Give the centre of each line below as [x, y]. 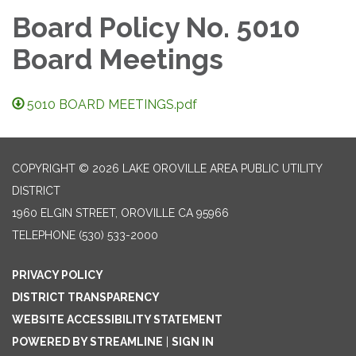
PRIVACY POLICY [58, 275]
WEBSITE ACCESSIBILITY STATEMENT [117, 319]
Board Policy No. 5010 [156, 27]
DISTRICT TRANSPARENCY [86, 297]
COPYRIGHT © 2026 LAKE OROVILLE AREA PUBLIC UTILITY [167, 168]
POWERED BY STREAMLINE [87, 341]
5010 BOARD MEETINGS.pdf [112, 104]
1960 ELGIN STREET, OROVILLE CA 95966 [120, 213]
